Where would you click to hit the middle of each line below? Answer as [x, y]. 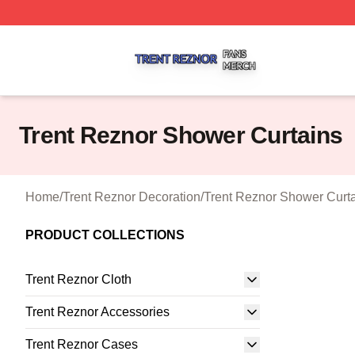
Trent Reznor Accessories [97, 312]
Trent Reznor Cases [82, 344]
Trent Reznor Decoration [132, 197]
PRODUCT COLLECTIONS [105, 235]
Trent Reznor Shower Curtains [181, 135]
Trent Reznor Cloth [78, 279]
